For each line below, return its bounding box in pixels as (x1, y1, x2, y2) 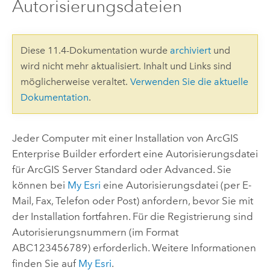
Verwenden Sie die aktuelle (130, 76, 248, 87)
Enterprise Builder (11, 147, 96, 160)
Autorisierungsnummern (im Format (11, 225, 178, 238)
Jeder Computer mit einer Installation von (11, 131, 206, 144)
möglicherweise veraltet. (20, 76, 130, 87)
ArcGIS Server (27, 163, 92, 175)
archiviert (169, 45, 211, 56)
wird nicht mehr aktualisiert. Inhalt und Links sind (20, 60, 231, 72)
